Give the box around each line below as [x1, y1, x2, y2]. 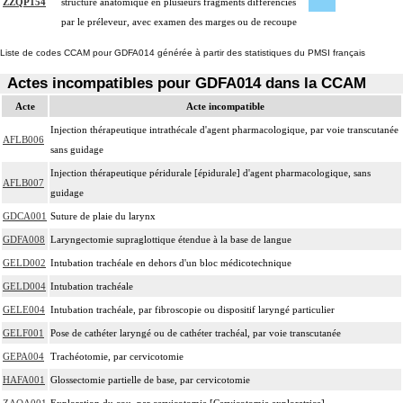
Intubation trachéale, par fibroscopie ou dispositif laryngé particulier [50, 303, 335, 315]
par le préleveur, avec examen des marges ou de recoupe [61, 16, 297, 28]
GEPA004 [3, 350, 44, 362]
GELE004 [3, 303, 45, 315]
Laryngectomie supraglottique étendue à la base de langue [50, 233, 291, 245]
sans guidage [50, 143, 103, 155]
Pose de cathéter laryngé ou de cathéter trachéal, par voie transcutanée [50, 327, 341, 338]
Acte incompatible [186, 100, 264, 112]
